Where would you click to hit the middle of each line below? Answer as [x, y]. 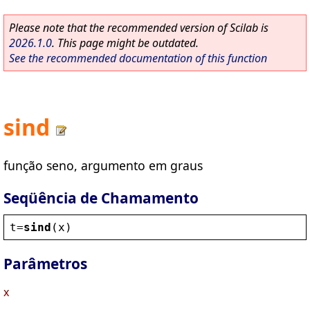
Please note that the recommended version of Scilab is [139, 28]
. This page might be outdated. [125, 43]
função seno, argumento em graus [103, 165]
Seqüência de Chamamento [101, 198]
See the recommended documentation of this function [138, 58]
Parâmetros [45, 264]
